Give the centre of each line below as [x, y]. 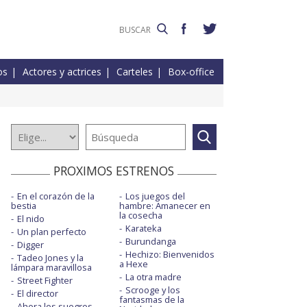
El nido [31, 219]
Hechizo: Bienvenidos [170, 255]
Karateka [143, 229]
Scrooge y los [152, 290]
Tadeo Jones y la [50, 258]
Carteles [135, 72]
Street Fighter [45, 281]
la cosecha [140, 216]
